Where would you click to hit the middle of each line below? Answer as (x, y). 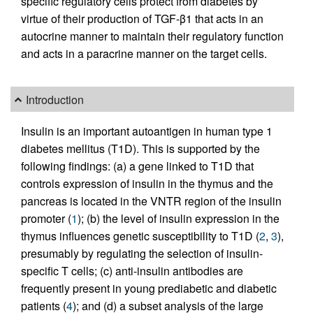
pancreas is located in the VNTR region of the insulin (151, 201)
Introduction (55, 99)
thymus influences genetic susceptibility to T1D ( (140, 236)
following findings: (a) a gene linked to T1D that (137, 166)
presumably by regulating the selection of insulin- (142, 254)
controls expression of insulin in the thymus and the (147, 184)
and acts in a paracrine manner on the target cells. (144, 54)
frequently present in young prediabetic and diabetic (149, 289)
